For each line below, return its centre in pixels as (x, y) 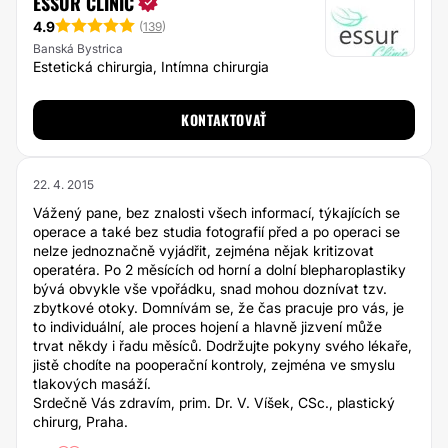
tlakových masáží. (92, 383)
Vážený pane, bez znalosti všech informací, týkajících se (216, 212)
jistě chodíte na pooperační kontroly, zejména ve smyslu (214, 364)
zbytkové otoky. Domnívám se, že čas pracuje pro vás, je (218, 307)
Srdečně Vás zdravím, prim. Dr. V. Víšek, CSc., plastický (214, 402)
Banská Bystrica (78, 48)
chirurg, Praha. (80, 421)
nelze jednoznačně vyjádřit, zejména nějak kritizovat (203, 250)
